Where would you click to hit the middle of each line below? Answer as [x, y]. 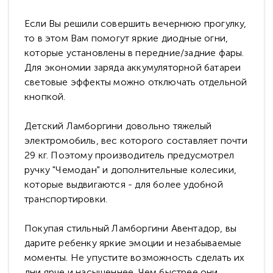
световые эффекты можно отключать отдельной [136, 82]
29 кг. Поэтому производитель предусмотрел [129, 155]
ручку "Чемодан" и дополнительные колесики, [131, 170]
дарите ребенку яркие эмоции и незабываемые [133, 243]
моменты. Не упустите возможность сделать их [135, 258]
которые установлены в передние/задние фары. [134, 53]
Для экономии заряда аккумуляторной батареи [133, 68]
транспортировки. [66, 199]
